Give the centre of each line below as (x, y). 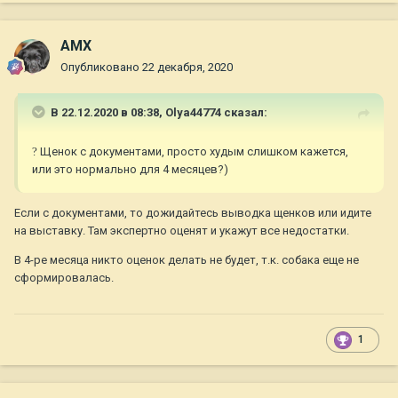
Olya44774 (193, 113)
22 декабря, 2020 (187, 68)
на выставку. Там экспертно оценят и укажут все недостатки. (182, 231)
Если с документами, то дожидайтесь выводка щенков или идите (193, 213)
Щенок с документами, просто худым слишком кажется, (193, 152)
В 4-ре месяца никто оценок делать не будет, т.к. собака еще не (187, 260)
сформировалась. (64, 278)
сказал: (244, 113)
